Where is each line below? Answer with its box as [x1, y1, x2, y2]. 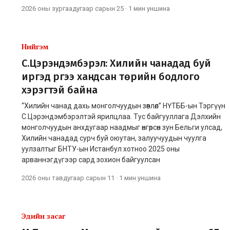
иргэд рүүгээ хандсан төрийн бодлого [22, 70, 200, 83]
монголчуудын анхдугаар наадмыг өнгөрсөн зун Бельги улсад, [22, 123, 222, 131]
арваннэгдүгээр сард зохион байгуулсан [22, 155, 160, 164]
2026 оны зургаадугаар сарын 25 [22, 4, 124, 12]
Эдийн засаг [22, 210, 65, 221]
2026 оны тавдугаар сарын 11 [22, 174, 114, 182]
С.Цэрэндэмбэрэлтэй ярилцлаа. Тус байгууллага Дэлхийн [22, 112, 221, 121]
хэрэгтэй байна [22, 83, 98, 96]
